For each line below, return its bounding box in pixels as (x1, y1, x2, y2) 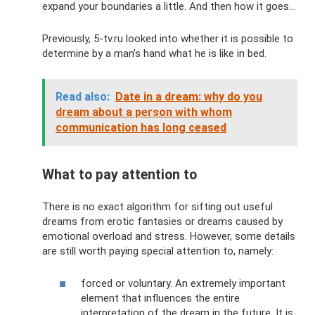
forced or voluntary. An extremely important (81, 277, 285, 290)
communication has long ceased (56, 121, 226, 135)
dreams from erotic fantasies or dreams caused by (42, 214, 283, 228)
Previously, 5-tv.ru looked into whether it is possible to (42, 32, 293, 46)
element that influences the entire (81, 292, 240, 304)
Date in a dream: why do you (115, 90, 262, 104)
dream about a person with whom (56, 105, 232, 120)
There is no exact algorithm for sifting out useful (42, 200, 273, 213)
